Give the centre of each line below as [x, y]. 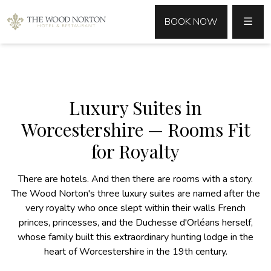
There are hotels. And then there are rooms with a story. [135, 179]
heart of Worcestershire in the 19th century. [135, 252]
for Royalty [135, 151]
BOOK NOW [191, 22]
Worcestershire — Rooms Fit [135, 129]
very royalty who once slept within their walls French [135, 208]
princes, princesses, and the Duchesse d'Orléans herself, [135, 223]
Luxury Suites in [135, 108]
